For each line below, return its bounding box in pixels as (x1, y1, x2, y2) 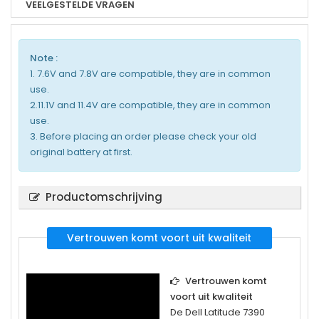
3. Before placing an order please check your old (30, 129, 256, 143)
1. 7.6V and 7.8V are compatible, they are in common (30, 66, 271, 80)
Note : (30, 51, 58, 65)
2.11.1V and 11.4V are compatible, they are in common (30, 98, 271, 112)
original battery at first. (30, 145, 132, 159)
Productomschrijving (46, 189, 162, 204)
